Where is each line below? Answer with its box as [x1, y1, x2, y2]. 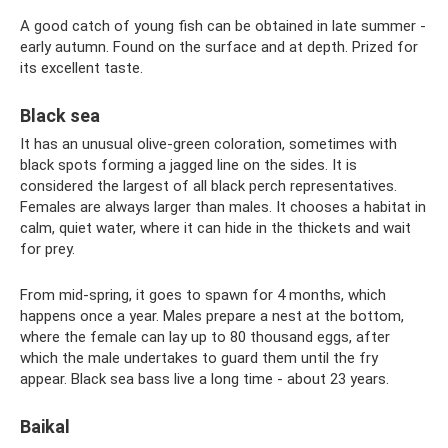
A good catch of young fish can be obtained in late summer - [20, 17, 426, 35]
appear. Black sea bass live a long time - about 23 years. [20, 370, 389, 388]
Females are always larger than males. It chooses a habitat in [20, 198, 426, 216]
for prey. [20, 240, 75, 258]
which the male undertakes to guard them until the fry [20, 349, 378, 367]
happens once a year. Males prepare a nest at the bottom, [20, 307, 404, 325]
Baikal [20, 416, 70, 437]
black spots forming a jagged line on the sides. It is [20, 156, 357, 174]
